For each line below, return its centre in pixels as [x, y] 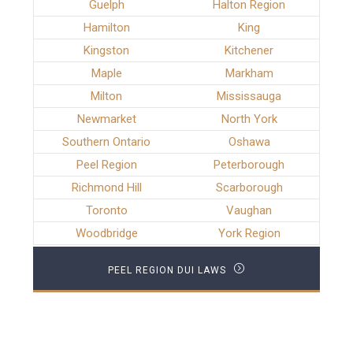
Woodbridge [106, 234]
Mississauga [249, 97]
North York [249, 119]
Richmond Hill [106, 188]
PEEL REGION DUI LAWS [168, 271]
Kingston [107, 51]
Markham [249, 74]
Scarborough [249, 188]
